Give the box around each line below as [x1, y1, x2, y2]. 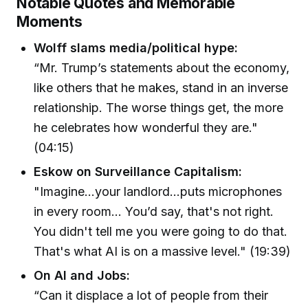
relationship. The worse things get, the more [34, 100, 284, 115]
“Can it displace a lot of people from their [34, 288, 269, 303]
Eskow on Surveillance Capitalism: [34, 164, 243, 179]
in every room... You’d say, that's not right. [34, 203, 274, 219]
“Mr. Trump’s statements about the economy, [34, 60, 290, 75]
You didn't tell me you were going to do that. [34, 223, 288, 239]
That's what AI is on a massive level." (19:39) [34, 243, 291, 258]
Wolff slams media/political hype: [34, 40, 239, 55]
